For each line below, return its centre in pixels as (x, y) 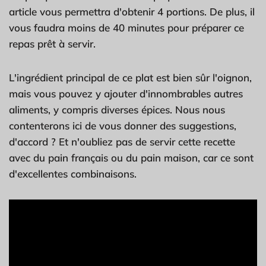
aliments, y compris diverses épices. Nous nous (117, 109)
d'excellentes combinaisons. (73, 173)
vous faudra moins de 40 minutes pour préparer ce (126, 27)
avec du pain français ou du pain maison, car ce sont (131, 157)
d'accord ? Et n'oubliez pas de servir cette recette (122, 141)
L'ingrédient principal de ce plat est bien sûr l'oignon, (130, 77)
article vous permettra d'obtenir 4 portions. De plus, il (132, 11)
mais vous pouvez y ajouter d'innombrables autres (126, 93)
